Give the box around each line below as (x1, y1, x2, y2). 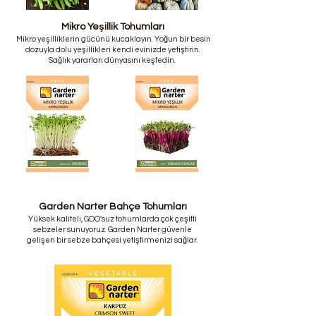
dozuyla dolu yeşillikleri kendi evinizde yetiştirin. (25, 46, 200, 54)
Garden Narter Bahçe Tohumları (38, 202, 187, 212)
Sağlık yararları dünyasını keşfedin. (49, 56, 177, 65)
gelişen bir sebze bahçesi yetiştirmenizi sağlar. (27, 236, 198, 245)
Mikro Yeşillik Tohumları (61, 22, 164, 32)
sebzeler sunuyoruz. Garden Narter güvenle (33, 226, 192, 234)
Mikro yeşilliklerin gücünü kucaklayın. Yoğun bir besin (15, 35, 211, 44)
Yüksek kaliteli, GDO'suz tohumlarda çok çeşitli (28, 215, 197, 224)
